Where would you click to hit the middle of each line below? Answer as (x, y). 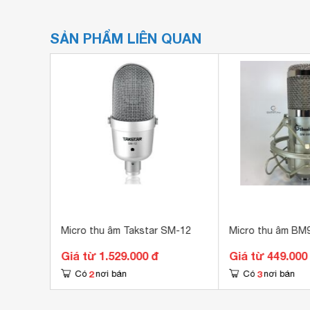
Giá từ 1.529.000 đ (109, 256)
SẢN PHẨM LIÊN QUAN (126, 38)
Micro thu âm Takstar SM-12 (126, 230)
